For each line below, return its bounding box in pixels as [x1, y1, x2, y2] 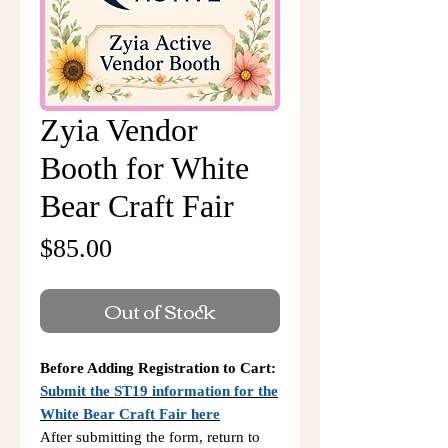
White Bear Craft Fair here [40, 406, 220, 422]
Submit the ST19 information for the [40, 383, 278, 399]
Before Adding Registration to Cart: [40, 360, 276, 376]
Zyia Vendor [40, 112, 198, 148]
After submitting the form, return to [40, 429, 260, 445]
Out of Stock [104, 293, 216, 328]
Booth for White [40, 150, 249, 186]
